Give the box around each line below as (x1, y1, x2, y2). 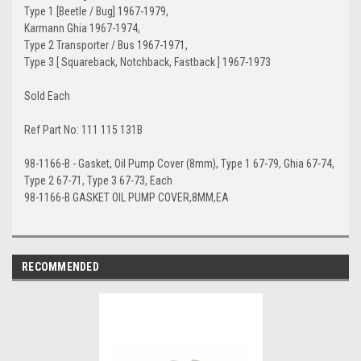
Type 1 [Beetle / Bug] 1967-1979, (24, 5, 168, 19)
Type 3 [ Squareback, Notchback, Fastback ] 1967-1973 (24, 56, 271, 69)
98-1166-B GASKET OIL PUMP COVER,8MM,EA (24, 191, 229, 205)
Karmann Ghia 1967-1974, (24, 22, 140, 35)
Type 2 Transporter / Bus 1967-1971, (24, 39, 188, 52)
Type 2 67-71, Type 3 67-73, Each (24, 174, 172, 188)
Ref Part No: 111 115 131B (24, 123, 143, 137)
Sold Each (24, 89, 70, 103)
